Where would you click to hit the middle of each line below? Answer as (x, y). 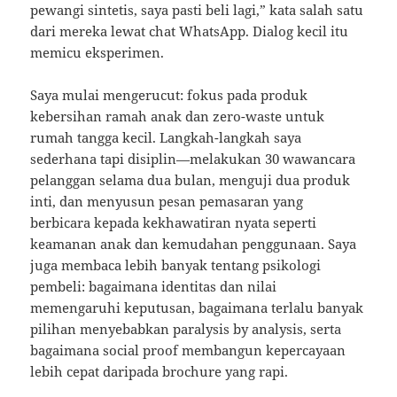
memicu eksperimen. (97, 52)
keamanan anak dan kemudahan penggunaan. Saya (194, 243)
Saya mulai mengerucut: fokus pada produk (169, 94)
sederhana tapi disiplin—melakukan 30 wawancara (193, 158)
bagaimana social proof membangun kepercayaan (188, 350)
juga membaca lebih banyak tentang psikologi (176, 265)
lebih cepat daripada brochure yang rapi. (160, 371)
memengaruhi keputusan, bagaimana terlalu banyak (197, 307)
